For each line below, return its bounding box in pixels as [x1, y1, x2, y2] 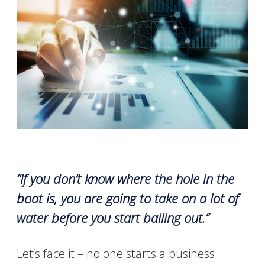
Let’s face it [17, 245, 75, 261]
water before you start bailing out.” [17, 208, 209, 227]
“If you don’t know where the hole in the [17, 169, 235, 188]
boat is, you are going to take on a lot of [17, 189, 239, 207]
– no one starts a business [75, 245, 215, 261]
